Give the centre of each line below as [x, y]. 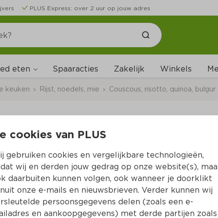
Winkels [176, 69]
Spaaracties [75, 69]
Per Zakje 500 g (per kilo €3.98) [115, 157]
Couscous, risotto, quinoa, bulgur [162, 89]
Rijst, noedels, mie [69, 89]
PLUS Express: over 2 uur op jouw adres [90, 8]
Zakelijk [129, 69]
